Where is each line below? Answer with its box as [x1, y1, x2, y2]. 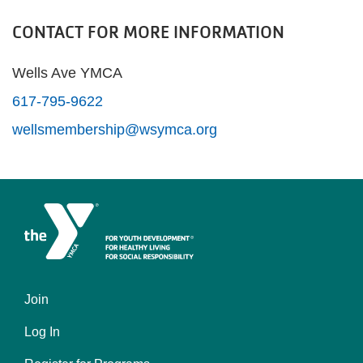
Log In [24, 325, 60, 339]
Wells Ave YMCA [12, 65, 122, 81]
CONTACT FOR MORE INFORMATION [12, 21, 284, 43]
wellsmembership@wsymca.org [12, 122, 217, 138]
